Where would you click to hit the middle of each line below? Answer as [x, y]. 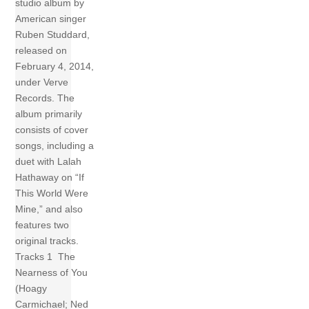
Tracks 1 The [46, 256]
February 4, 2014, [55, 66]
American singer [51, 18]
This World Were [52, 193]
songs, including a [55, 145]
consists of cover [52, 129]
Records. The [45, 98]
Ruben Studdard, [53, 34]
